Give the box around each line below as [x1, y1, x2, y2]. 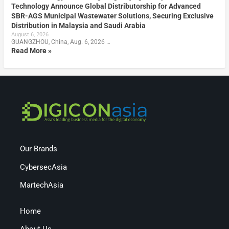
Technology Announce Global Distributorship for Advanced [11, 2, 201, 11]
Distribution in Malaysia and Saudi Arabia [11, 21, 146, 30]
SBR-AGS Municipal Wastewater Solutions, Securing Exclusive [11, 12, 214, 20]
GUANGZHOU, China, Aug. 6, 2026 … [11, 38, 110, 46]
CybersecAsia [20, 162, 67, 172]
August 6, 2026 [11, 31, 49, 38]
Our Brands [20, 144, 58, 154]
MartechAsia [20, 180, 64, 190]
